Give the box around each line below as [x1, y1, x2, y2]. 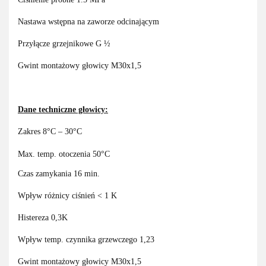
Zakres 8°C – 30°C [18, 127, 82, 137]
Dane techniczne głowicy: [18, 105, 108, 115]
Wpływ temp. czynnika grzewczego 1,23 [18, 235, 154, 245]
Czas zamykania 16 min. [18, 169, 100, 179]
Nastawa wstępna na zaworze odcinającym [18, 17, 159, 27]
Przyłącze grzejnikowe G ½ [18, 39, 110, 49]
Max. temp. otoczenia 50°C [18, 150, 110, 159]
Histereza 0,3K [18, 213, 68, 223]
